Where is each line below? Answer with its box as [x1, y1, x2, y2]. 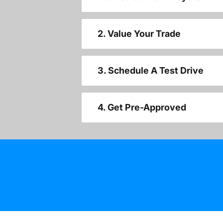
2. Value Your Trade [98, 28, 181, 39]
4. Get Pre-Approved [98, 102, 186, 113]
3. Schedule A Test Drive [98, 65, 204, 76]
